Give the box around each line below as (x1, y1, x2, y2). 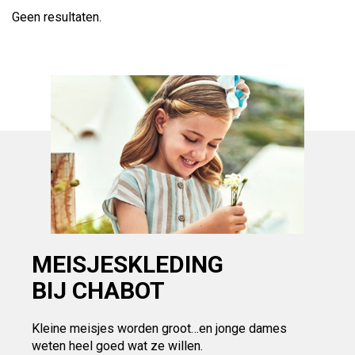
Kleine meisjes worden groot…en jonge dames (32, 321, 287, 336)
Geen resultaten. (12, 10, 101, 25)
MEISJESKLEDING (32, 250, 223, 278)
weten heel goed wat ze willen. (32, 338, 203, 353)
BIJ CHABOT (32, 277, 165, 304)
